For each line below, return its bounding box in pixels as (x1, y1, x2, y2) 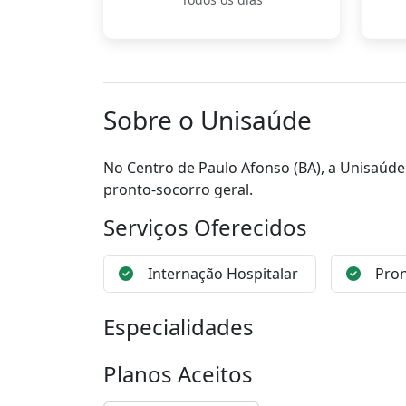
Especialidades (103, 312, 254, 342)
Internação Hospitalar (148, 264, 298, 284)
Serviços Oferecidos (103, 212, 307, 242)
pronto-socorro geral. (103, 179, 253, 199)
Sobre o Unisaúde (103, 102, 312, 137)
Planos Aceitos (103, 359, 253, 389)
